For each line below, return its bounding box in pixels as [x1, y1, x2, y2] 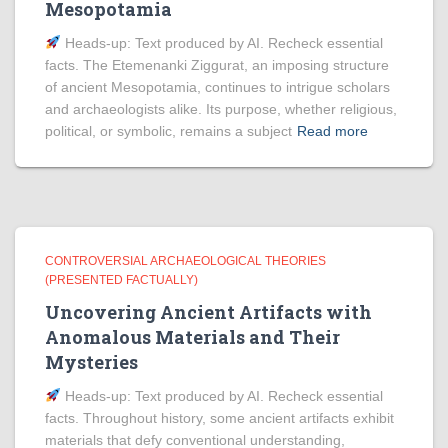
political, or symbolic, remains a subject [45, 123, 292, 139]
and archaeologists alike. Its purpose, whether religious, [45, 101, 397, 117]
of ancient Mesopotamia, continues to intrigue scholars [45, 79, 390, 95]
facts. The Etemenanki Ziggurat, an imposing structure [45, 57, 389, 73]
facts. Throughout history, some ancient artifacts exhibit [45, 410, 394, 426]
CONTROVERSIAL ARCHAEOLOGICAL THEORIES [45, 254, 326, 268]
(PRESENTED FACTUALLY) [45, 273, 198, 287]
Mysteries [45, 350, 138, 374]
